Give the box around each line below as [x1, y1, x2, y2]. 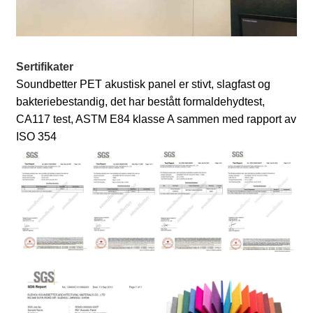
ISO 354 [16, 130, 57, 143]
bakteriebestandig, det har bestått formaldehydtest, [16, 95, 265, 108]
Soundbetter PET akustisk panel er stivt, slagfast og [16, 78, 271, 90]
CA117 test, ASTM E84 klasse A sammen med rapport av [16, 112, 297, 125]
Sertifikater [16, 60, 74, 73]
